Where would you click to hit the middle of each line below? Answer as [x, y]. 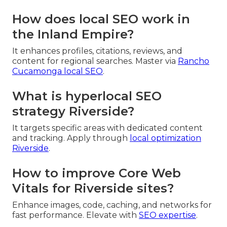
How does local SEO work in [101, 19]
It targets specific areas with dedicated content [107, 128]
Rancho [194, 61]
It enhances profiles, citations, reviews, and [97, 51]
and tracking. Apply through [71, 138]
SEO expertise [167, 215]
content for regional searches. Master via [95, 61]
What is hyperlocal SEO [87, 96]
